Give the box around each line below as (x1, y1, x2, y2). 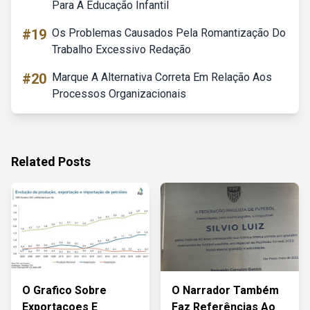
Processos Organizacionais (52, 87, 186, 100)
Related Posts (11, 154, 91, 169)
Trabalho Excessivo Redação (52, 43, 191, 56)
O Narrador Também (172, 284, 279, 297)
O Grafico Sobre (22, 284, 107, 297)
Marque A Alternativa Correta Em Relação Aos (52, 71, 272, 84)
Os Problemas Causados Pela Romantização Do (52, 26, 286, 39)
